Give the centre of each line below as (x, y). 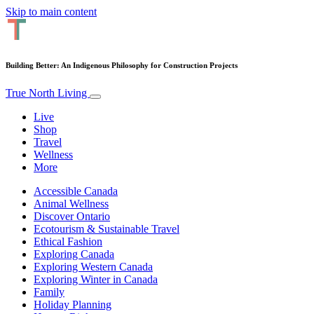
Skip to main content (51, 12)
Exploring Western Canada (93, 266)
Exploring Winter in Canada (96, 279)
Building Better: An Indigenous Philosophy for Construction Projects (122, 65)
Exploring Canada (74, 254)
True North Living (48, 93)
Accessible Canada (76, 191)
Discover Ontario (72, 216)
